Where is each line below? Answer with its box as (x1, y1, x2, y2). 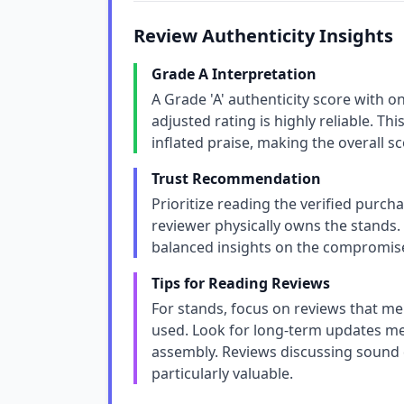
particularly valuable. (151, 363, 293, 383)
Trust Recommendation (151, 169, 321, 188)
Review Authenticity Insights (133, 23, 393, 48)
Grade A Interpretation (151, 64, 317, 84)
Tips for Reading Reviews (151, 273, 330, 293)
